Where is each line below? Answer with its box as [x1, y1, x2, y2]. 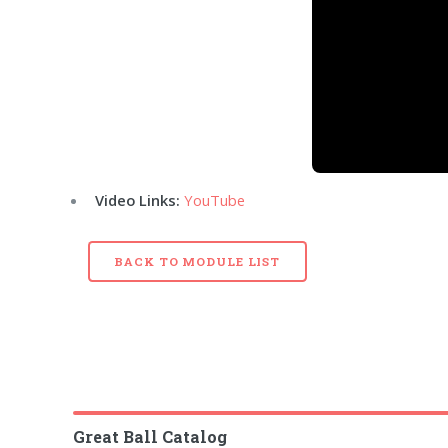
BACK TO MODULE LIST [114, 254, 281, 270]
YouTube [184, 190, 246, 211]
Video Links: [95, 190, 181, 211]
